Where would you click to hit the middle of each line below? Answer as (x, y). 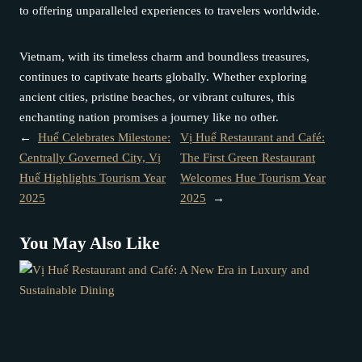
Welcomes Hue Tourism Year (253, 178)
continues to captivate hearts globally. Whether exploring (163, 77)
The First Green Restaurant (247, 158)
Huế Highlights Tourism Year (93, 178)
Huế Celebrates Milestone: (104, 137)
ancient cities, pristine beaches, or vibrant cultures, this (157, 97)
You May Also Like (89, 243)
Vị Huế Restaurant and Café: (252, 137)
